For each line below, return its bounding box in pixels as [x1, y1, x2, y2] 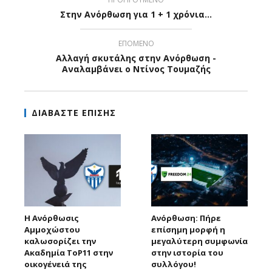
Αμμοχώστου [24, 223, 80, 235]
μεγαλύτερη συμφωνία [151, 235, 248, 246]
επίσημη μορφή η [151, 223, 225, 235]
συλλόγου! [151, 258, 196, 270]
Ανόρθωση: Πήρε [151, 212, 221, 223]
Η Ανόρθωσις [24, 212, 79, 223]
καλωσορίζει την [24, 235, 96, 246]
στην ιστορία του [151, 246, 223, 258]
